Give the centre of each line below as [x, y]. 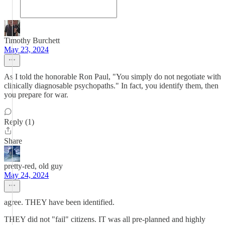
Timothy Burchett [32, 40]
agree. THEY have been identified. [59, 202]
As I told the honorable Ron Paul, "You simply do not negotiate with [113, 77]
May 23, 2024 [26, 49]
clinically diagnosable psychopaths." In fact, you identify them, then [111, 86]
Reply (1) [19, 122]
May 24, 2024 [26, 175]
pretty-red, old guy [33, 166]
